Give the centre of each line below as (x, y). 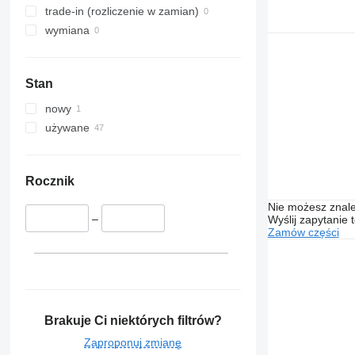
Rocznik (50, 181)
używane (67, 128)
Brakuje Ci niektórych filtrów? (133, 320)
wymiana (67, 31)
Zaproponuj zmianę (133, 342)
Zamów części (303, 232)
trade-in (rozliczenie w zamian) (122, 11)
